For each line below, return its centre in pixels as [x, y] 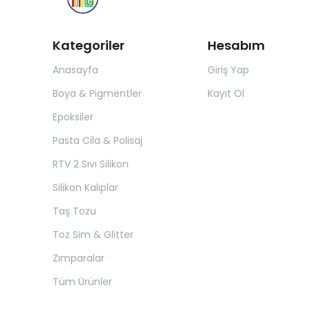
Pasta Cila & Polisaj [98, 140]
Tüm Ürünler [82, 282]
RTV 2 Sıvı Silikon [91, 164]
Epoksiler [73, 117]
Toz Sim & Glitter [93, 235]
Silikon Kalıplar [85, 188]
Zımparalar [79, 258]
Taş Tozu [74, 211]
